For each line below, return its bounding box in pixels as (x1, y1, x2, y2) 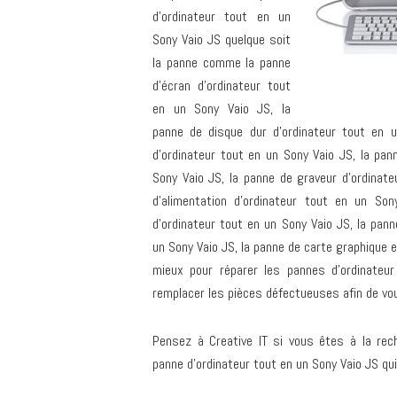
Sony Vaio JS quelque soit (152, 30, 291, 49)
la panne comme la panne (152, 53, 291, 72)
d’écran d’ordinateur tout (152, 76, 291, 95)
